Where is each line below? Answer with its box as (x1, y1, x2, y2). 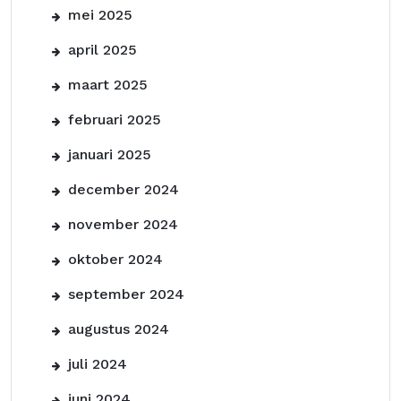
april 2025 (68, 41, 137, 58)
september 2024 (68, 286, 184, 303)
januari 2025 (68, 146, 151, 163)
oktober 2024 (68, 251, 163, 268)
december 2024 (68, 181, 179, 198)
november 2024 (68, 216, 178, 233)
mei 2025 (68, 6, 132, 23)
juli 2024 (68, 355, 127, 372)
